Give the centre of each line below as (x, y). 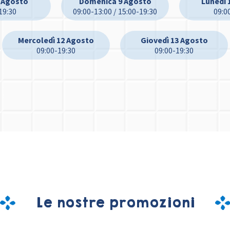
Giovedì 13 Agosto (174, 40)
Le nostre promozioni (115, 203)
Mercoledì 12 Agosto (56, 40)
